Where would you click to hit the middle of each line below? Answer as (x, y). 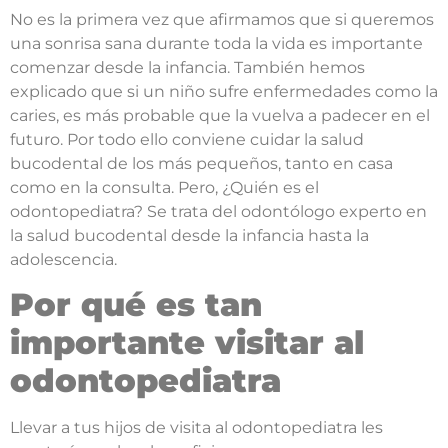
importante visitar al (187, 342)
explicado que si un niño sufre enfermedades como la (224, 91)
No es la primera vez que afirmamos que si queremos (222, 19)
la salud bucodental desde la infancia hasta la (189, 235)
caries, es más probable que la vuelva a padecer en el (220, 115)
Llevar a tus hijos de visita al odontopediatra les (196, 427)
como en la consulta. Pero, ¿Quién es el (164, 187)
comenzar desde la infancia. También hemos (187, 67)
